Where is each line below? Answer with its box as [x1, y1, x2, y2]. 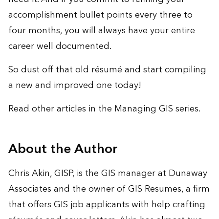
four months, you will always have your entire [8, 23, 195, 39]
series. [173, 101, 200, 117]
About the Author [8, 138, 117, 161]
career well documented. [8, 39, 111, 54]
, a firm [181, 181, 210, 197]
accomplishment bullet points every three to [8, 7, 193, 23]
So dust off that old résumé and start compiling [8, 62, 206, 78]
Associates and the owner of [8, 181, 128, 197]
